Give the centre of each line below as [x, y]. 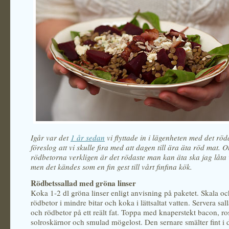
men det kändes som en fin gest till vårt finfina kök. [111, 167]
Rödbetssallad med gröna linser [83, 183]
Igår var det [51, 138]
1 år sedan [88, 138]
